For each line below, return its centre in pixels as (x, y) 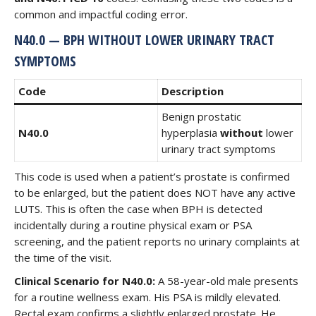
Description (193, 91)
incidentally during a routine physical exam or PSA (133, 225)
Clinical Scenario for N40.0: (85, 281)
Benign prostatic (201, 116)
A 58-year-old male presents (227, 281)
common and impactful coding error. (101, 14)
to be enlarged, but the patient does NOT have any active (155, 193)
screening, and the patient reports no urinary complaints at (157, 241)
